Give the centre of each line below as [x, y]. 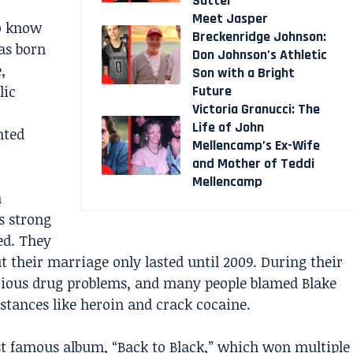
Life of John [228, 127]
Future [212, 91]
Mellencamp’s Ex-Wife [256, 145]
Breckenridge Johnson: [259, 36]
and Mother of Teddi [253, 163]
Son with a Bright [243, 72]
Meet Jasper [230, 18]
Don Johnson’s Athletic [259, 54]
